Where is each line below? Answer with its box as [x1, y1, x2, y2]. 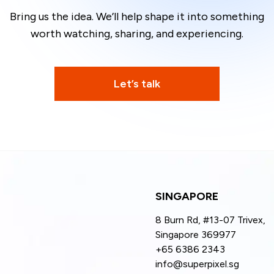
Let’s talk [114, 77, 160, 91]
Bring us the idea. [10, 10, 94, 24]
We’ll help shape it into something [94, 10, 264, 24]
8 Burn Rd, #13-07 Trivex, [155, 213, 265, 226]
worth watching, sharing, [31, 27, 154, 41]
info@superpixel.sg [155, 257, 239, 270]
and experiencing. [154, 27, 243, 41]
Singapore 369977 [155, 228, 236, 240]
